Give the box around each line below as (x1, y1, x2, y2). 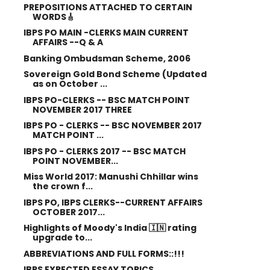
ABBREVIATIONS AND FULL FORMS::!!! (23, 247, 184, 260)
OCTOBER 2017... (32, 206, 105, 218)
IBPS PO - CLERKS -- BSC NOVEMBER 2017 (23, 119, 202, 131)
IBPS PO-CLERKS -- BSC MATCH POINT (23, 93, 190, 106)
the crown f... (32, 180, 93, 192)
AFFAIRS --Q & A (32, 36, 103, 48)
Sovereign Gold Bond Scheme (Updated (23, 68, 207, 80)
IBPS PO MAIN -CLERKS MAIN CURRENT (23, 27, 189, 39)
